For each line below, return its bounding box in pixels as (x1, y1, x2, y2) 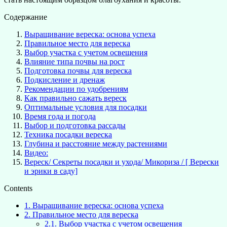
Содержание (4, 12, 47, 21)
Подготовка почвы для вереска (24, 66, 132, 75)
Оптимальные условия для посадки (24, 102, 147, 111)
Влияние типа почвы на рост (24, 57, 125, 66)
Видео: (24, 148, 48, 157)
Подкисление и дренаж (24, 75, 105, 84)
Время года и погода (24, 111, 96, 121)
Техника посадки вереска (24, 130, 112, 139)
